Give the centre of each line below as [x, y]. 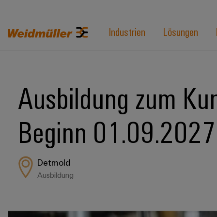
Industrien [127, 31]
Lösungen [180, 31]
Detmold [54, 162]
